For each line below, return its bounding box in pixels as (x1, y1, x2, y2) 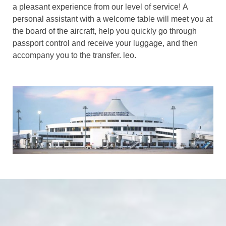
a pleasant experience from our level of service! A (13, 3, 188, 12)
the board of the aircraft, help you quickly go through (13, 27, 197, 36)
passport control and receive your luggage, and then (13, 39, 198, 48)
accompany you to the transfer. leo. (13, 51, 136, 60)
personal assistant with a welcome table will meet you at (13, 15, 212, 24)
